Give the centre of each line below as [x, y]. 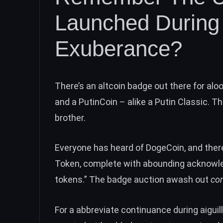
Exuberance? [118, 48]
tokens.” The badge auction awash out [133, 180]
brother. [70, 117]
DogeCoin [165, 148]
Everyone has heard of [100, 148]
